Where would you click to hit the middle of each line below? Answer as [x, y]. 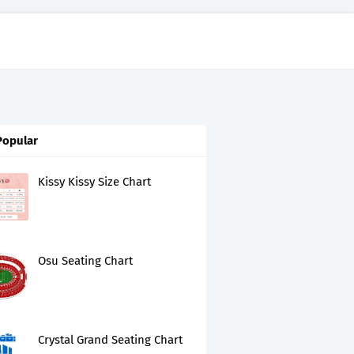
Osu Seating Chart [85, 261]
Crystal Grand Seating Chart [110, 340]
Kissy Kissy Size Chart [94, 182]
